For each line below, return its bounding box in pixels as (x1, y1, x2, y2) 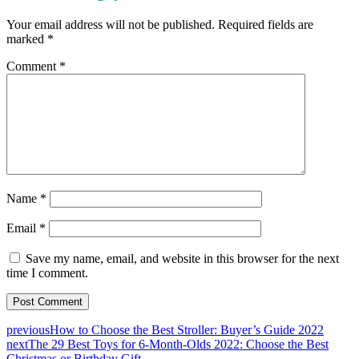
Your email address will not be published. (6, 18, 215, 32)
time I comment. (6, 266, 88, 280)
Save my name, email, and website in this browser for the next (26, 252, 339, 266)
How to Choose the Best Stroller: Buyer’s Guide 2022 (50, 323, 324, 337)
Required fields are (218, 18, 313, 32)
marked (6, 32, 47, 46)
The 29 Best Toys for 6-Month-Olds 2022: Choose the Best (28, 337, 329, 352)
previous (6, 323, 50, 337)
